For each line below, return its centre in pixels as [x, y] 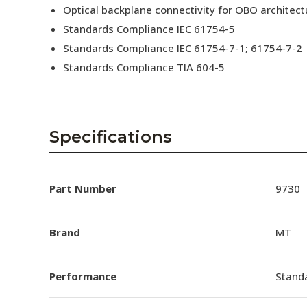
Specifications [111, 137]
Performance [83, 276]
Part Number [83, 188]
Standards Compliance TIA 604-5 [144, 67]
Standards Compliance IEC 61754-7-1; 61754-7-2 [183, 48]
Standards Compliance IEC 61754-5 [149, 29]
